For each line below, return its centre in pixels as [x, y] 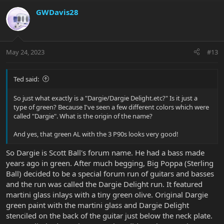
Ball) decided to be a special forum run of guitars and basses [110, 174]
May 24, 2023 [25, 52]
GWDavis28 [57, 12]
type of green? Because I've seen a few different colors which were [111, 107]
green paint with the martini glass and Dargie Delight [97, 205]
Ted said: [26, 79]
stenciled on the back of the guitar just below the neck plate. [109, 216]
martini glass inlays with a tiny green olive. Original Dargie [107, 195]
